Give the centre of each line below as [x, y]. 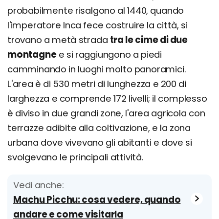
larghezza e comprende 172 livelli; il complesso [107, 98]
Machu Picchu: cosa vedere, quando [97, 199]
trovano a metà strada [59, 40]
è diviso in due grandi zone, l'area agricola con [106, 113]
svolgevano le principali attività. [76, 157]
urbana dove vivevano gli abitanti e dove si [100, 142]
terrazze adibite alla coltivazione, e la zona [99, 128]
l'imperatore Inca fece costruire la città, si [98, 25]
